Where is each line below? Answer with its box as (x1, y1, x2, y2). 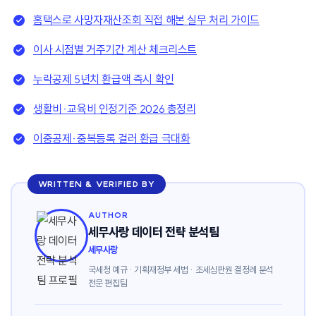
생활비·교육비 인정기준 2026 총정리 (33, 102, 196, 116)
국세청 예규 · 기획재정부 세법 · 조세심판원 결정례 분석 (87, 263, 274, 275)
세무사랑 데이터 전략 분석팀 (87, 224, 219, 239)
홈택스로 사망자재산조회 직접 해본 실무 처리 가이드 (33, 13, 260, 28)
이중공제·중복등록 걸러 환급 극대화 (33, 131, 190, 146)
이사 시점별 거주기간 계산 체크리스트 (33, 42, 197, 57)
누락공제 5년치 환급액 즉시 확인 (33, 72, 174, 87)
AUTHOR (87, 209, 129, 220)
